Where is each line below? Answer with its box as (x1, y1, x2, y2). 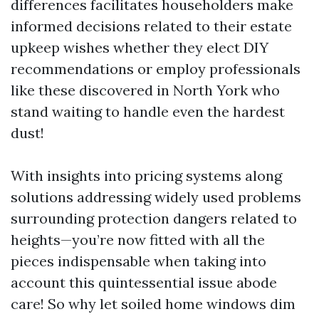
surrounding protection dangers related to (11, 209, 297, 227)
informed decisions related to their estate (11, 17, 292, 35)
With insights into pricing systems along (11, 167, 282, 184)
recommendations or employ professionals (11, 60, 300, 78)
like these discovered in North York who (11, 81, 280, 99)
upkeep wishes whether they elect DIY (11, 38, 268, 56)
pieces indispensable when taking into (11, 252, 266, 270)
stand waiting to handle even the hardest (11, 103, 285, 120)
